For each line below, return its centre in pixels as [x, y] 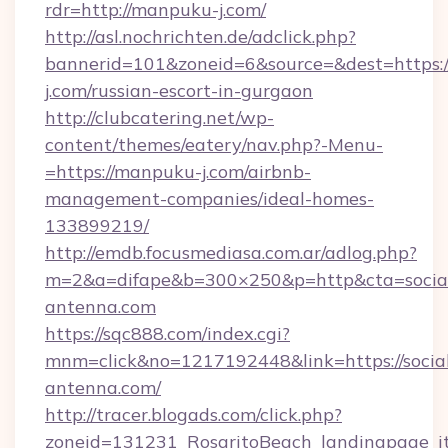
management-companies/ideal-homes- [209, 198]
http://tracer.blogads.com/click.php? [193, 414]
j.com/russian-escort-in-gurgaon [179, 90]
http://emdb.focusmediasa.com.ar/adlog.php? [231, 252]
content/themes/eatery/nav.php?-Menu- [214, 144]
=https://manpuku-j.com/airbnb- [178, 171]
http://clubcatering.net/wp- [159, 117]
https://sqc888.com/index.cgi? [167, 333]
